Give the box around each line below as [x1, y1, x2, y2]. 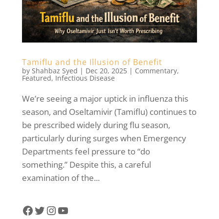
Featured [22, 73, 51, 83]
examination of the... [22, 172, 100, 183]
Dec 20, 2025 [85, 66, 127, 75]
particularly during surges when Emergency [22, 132, 186, 144]
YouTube [56, 201, 105, 218]
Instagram [44, 201, 100, 218]
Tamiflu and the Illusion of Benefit [22, 56, 162, 67]
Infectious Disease [55, 73, 115, 83]
